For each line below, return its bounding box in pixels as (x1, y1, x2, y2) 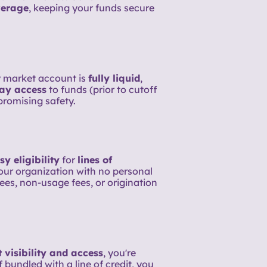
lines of (77, 154, 112, 166)
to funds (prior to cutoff (46, 83, 157, 96)
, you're (103, 247, 136, 259)
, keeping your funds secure (28, 1, 154, 14)
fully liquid (88, 72, 140, 85)
